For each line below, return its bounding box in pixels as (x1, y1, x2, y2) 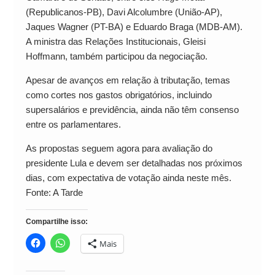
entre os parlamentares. (25, 119, 121, 130)
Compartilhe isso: (25, 217, 88, 227)
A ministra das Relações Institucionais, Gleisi (25, 36, 206, 47)
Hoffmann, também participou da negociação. (25, 51, 207, 62)
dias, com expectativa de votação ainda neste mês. (25, 172, 231, 184)
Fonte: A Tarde (25, 187, 83, 198)
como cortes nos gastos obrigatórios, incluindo (25, 90, 212, 101)
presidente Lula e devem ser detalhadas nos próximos (25, 158, 242, 169)
